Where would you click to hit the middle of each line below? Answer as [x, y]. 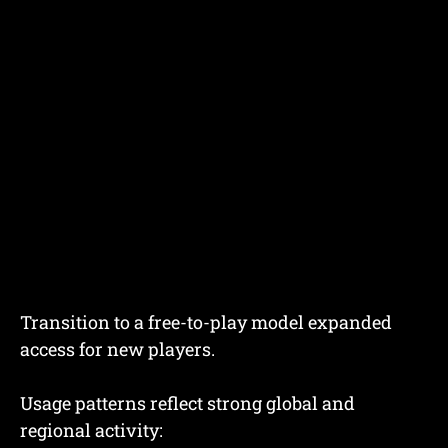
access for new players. [117, 349]
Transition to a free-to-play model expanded [206, 322]
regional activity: [91, 430]
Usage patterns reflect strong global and [187, 403]
